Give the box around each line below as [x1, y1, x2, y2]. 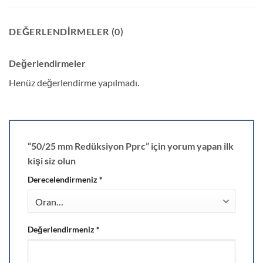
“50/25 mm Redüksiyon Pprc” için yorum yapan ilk [28, 140, 234, 152]
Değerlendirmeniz [28, 224, 96, 235]
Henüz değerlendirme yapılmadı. [9, 77, 139, 89]
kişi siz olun [28, 155, 77, 167]
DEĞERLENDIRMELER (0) [9, 26, 124, 38]
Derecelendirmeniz [28, 174, 99, 185]
